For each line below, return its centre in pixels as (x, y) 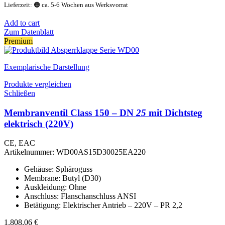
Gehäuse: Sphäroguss (58, 169)
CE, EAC (20, 143)
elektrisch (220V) (39, 124)
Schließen (20, 93)
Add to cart (22, 23)
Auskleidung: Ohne (55, 187)
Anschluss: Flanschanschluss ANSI (80, 196)
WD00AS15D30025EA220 (101, 152)
